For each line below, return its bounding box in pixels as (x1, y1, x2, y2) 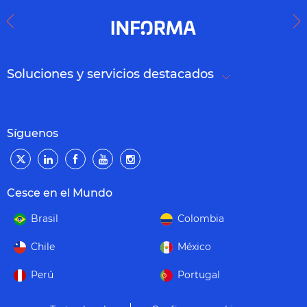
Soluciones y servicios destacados (7, 66, 214, 82)
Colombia (177, 212, 224, 225)
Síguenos (7, 127, 58, 140)
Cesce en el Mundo (7, 186, 112, 199)
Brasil (31, 212, 58, 225)
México (177, 241, 211, 253)
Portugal (177, 269, 220, 281)
